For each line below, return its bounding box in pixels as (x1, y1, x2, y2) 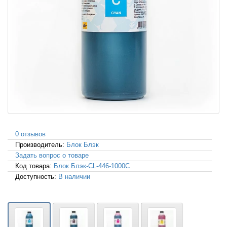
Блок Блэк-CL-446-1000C (54, 162, 130, 170)
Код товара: (15, 162, 54, 170)
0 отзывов (15, 130, 46, 138)
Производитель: (15, 141, 66, 149)
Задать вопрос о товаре (15, 152, 89, 160)
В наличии (58, 173, 90, 181)
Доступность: (15, 173, 58, 181)
